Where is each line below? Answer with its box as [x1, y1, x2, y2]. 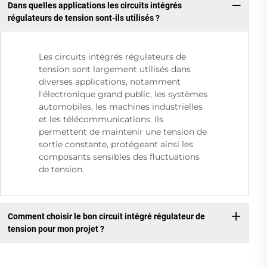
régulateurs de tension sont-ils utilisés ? [7, 13, 160, 23]
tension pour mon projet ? [7, 223, 104, 234]
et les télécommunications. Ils [39, 114, 163, 125]
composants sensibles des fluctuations [39, 151, 200, 163]
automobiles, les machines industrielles [39, 101, 203, 113]
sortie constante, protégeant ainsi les [39, 139, 193, 150]
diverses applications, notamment [39, 76, 181, 88]
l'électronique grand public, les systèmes [39, 89, 207, 100]
